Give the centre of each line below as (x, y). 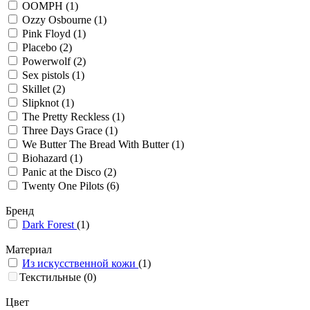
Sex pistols (47, 75)
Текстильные (50, 277)
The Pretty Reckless (67, 117)
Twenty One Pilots (64, 186)
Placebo (41, 48)
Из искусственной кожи (80, 264)
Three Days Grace (64, 131)
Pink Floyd (48, 34)
